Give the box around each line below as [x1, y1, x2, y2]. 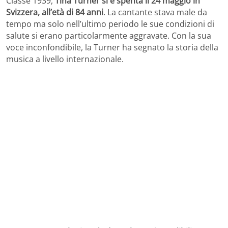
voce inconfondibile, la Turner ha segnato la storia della [6, 41, 218, 53]
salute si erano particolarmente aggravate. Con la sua [6, 30, 211, 41]
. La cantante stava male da [103, 6, 207, 18]
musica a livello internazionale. [6, 53, 124, 65]
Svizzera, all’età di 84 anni [6, 6, 103, 18]
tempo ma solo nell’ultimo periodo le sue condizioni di [6, 18, 214, 30]
